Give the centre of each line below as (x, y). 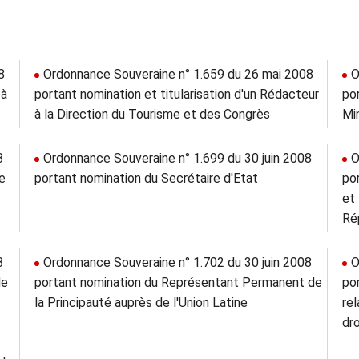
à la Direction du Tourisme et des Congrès (152, 114)
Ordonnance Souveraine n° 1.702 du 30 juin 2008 (177, 262)
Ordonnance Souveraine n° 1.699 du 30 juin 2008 (177, 158)
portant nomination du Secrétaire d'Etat (146, 178)
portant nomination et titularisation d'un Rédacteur (176, 94)
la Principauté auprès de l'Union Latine (141, 303)
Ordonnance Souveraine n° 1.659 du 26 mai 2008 (178, 74)
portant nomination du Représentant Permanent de (178, 282)
